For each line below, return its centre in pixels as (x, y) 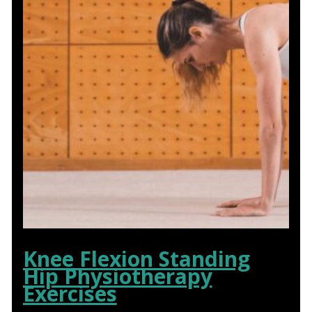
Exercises (70, 294)
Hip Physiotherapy (117, 276)
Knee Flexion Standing (136, 259)
